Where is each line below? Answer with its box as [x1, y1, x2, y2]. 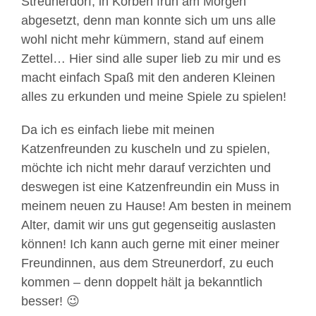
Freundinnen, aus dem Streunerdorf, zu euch [21, 256, 274, 270]
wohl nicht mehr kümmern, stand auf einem [21, 32, 264, 47]
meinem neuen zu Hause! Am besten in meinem [21, 199, 291, 213]
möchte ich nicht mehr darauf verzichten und [21, 161, 271, 175]
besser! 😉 [21, 294, 80, 308]
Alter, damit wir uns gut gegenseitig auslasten [21, 218, 276, 232]
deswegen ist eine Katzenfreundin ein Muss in [21, 180, 279, 194]
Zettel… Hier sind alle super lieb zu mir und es [21, 51, 281, 66]
